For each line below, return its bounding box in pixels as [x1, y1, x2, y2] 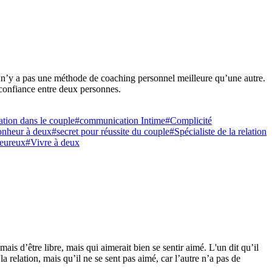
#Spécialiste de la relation [169, 126, 267, 137]
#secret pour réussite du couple [52, 126, 169, 137]
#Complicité [165, 115, 212, 126]
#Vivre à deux [25, 137, 80, 148]
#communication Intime [75, 115, 165, 126]
